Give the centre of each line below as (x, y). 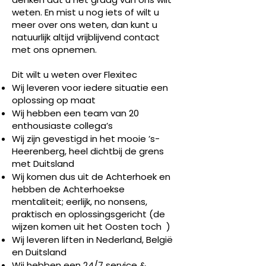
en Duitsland (39, 252)
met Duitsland (43, 164)
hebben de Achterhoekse (68, 189)
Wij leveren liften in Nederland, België (92, 240)
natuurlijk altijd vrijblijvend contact (86, 37)
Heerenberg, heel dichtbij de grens (88, 151)
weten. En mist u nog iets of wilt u (85, 12)
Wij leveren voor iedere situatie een (90, 88)
